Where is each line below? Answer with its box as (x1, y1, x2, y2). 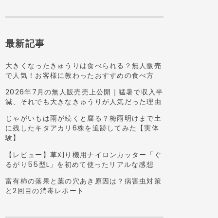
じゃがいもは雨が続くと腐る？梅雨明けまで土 (5, 113, 162, 124)
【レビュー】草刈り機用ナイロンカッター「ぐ (5, 149, 162, 160)
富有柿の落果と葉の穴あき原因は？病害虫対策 (5, 176, 162, 186)
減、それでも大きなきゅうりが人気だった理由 (5, 96, 162, 107)
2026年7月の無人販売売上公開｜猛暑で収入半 (5, 87, 163, 97)
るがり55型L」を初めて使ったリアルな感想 (5, 159, 154, 169)
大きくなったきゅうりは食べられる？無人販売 (5, 60, 162, 71)
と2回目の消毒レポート (5, 186, 85, 196)
